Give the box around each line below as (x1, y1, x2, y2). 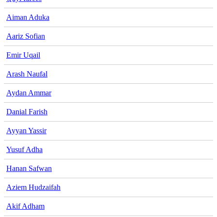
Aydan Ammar (6, 88, 51, 97)
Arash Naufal (6, 69, 47, 78)
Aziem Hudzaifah (6, 183, 61, 191)
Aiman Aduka (6, 13, 49, 21)
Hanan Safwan (6, 164, 52, 172)
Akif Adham (6, 201, 45, 210)
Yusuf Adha (6, 145, 43, 154)
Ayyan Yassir (6, 126, 46, 135)
